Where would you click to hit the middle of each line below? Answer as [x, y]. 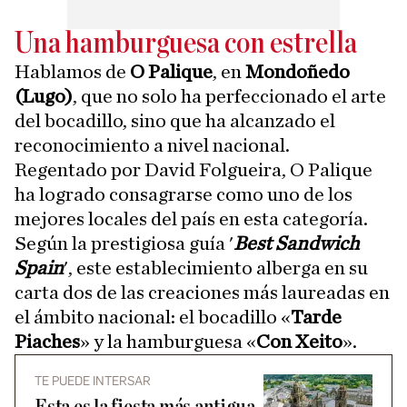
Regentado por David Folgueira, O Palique [194, 170]
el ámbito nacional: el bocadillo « [153, 317]
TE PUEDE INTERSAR [93, 381]
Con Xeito [299, 342]
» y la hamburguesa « [168, 342]
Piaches [47, 342]
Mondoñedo [298, 72]
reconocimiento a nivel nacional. [152, 145]
